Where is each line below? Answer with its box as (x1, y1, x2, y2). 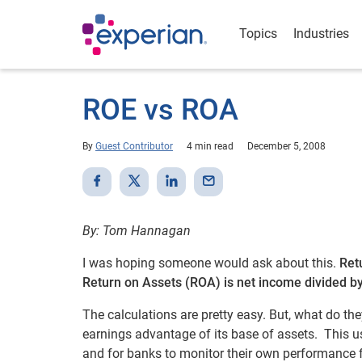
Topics (239, 26, 277, 41)
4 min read (187, 141, 234, 152)
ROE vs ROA (82, 93, 238, 127)
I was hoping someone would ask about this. (82, 255, 339, 271)
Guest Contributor (95, 141, 173, 152)
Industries (293, 26, 349, 41)
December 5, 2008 (247, 141, 326, 152)
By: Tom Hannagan (82, 223, 191, 238)
